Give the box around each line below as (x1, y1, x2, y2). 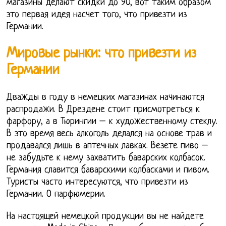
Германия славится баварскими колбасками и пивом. (7, 164, 210, 176)
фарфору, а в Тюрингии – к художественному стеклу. (7, 116, 218, 127)
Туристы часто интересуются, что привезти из (7, 177, 189, 188)
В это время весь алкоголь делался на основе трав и (7, 128, 212, 139)
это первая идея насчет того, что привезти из (7, 10, 188, 21)
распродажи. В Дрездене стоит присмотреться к (7, 104, 200, 115)
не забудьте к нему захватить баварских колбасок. (7, 152, 206, 163)
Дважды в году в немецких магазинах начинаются (7, 92, 205, 103)
